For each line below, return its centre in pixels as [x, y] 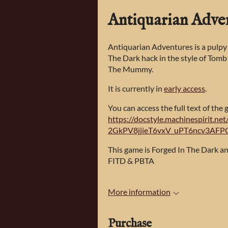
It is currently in [136, 88]
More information [139, 192]
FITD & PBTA [131, 161]
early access [184, 88]
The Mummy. [131, 69]
